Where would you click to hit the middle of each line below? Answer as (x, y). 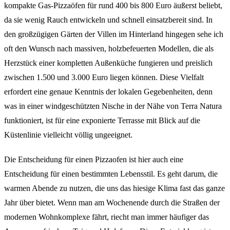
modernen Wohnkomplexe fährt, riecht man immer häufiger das (107, 217)
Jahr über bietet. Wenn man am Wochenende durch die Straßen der (112, 202)
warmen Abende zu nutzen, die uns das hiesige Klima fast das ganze (114, 188)
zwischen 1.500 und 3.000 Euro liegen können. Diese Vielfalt (104, 77)
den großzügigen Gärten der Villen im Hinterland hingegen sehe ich (114, 34)
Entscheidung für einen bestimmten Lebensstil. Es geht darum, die (111, 174)
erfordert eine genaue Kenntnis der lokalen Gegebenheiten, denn (108, 91)
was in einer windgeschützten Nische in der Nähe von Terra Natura (113, 106)
